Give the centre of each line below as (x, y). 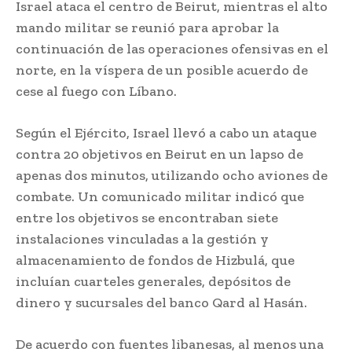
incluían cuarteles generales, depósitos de (153, 281)
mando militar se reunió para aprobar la (147, 27)
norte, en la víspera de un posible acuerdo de (162, 70)
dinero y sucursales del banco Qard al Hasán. (161, 302)
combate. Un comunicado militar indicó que (160, 196)
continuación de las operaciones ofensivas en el (172, 48)
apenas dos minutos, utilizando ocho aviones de (172, 175)
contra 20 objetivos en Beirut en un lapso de (159, 154)
